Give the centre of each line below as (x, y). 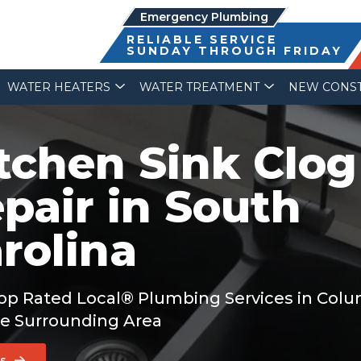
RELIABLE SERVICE (201, 39)
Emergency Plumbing (204, 17)
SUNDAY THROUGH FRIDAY (234, 51)
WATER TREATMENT (199, 87)
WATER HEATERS (59, 87)
